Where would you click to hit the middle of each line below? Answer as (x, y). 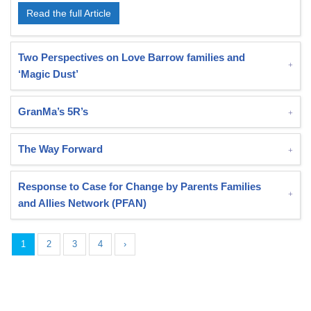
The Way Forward (60, 149)
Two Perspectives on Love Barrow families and (132, 57)
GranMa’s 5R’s (53, 111)
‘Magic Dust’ (48, 74)
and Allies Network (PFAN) (82, 203)
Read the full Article (69, 13)
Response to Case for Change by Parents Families (140, 186)
